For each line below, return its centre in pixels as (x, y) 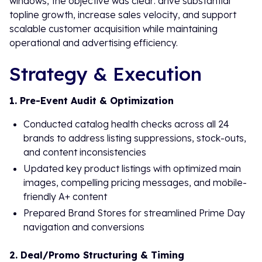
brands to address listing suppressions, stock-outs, (135, 138)
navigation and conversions (84, 227)
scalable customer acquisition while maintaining (113, 29)
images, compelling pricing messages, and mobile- (135, 182)
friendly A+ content (65, 196)
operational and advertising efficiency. (94, 43)
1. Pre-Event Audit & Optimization (92, 101)
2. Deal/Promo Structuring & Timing (97, 255)
